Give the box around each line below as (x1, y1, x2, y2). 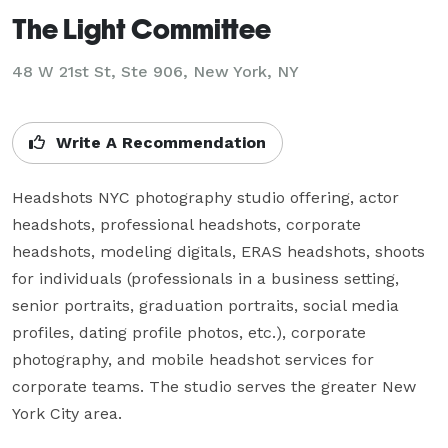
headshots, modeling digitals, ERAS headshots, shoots (12, 241, 425, 261)
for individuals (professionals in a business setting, (12, 268, 399, 288)
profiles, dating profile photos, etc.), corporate (12, 322, 366, 342)
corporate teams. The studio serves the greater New (12, 376, 416, 396)
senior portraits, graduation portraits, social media (12, 295, 399, 315)
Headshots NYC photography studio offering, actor (12, 187, 399, 207)
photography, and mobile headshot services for (12, 349, 374, 369)
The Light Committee (12, 11, 271, 45)
